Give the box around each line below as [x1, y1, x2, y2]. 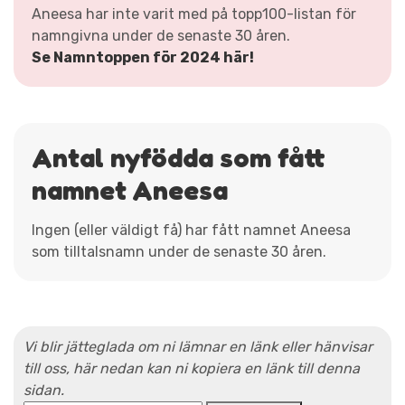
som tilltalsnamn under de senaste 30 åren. [32, 242, 326, 260]
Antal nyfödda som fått [32, 140, 325, 174]
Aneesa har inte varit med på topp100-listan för [32, 5, 356, 23]
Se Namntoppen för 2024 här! [32, 48, 254, 66]
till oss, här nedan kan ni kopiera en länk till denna [24, 359, 360, 377]
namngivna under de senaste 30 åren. [32, 26, 290, 44]
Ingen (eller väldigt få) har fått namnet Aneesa [32, 221, 351, 239]
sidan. [24, 381, 64, 399]
